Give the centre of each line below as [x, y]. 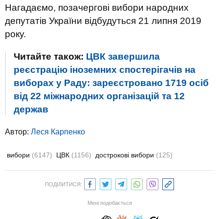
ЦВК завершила [123, 56]
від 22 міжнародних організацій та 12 [99, 96]
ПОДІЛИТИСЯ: [64, 184]
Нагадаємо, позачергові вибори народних [97, 8]
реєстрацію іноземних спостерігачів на [105, 70]
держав [31, 109]
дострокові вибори [126, 155]
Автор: [18, 132]
